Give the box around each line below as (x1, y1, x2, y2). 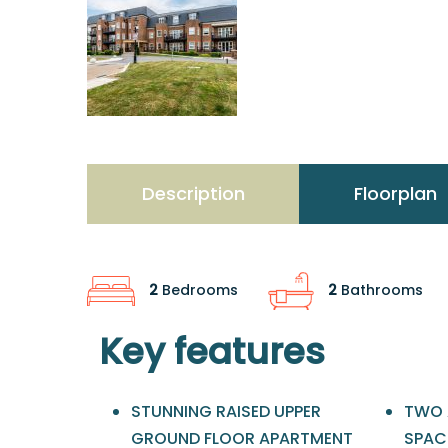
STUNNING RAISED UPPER (131, 399, 321, 423)
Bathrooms (337, 279, 423, 300)
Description (141, 180, 245, 206)
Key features (99, 325, 325, 377)
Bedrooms (158, 279, 238, 300)
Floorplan (353, 180, 437, 206)
